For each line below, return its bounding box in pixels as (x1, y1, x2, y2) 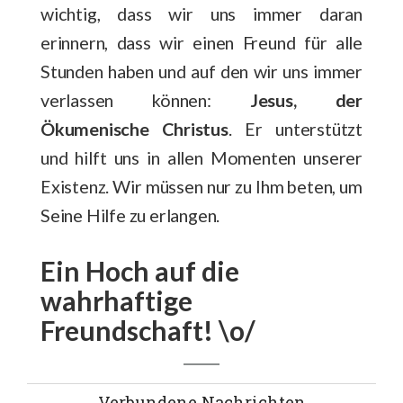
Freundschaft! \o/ (40, 314, 255, 347)
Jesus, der (249, 89, 363, 112)
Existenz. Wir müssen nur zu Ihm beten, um (40, 175, 363, 198)
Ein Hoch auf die (40, 255, 239, 288)
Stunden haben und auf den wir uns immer (40, 60, 363, 83)
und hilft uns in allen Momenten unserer (40, 147, 363, 169)
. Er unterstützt (228, 118, 363, 140)
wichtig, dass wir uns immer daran (40, 3, 363, 25)
